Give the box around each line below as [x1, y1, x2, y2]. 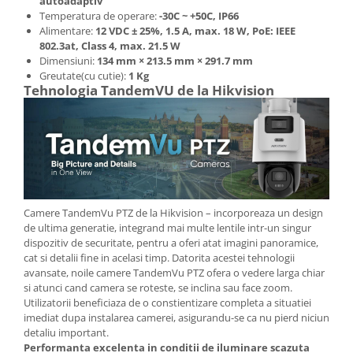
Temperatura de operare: [39, 8, 159, 23]
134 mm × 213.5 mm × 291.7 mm [97, 53, 253, 68]
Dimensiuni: [39, 53, 97, 68]
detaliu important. [24, 325, 109, 340]
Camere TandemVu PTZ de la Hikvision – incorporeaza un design [24, 205, 323, 220]
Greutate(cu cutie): [39, 68, 128, 83]
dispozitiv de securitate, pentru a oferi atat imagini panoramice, [24, 235, 318, 250]
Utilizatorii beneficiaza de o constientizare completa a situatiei [24, 295, 311, 310]
